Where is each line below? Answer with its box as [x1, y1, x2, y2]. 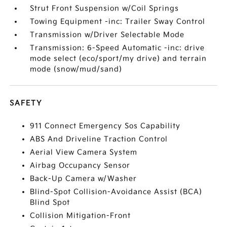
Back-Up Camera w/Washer [30, 174, 137, 183]
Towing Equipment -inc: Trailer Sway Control [30, 17, 206, 26]
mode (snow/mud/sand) [30, 65, 123, 73]
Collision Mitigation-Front [30, 211, 131, 220]
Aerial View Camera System [30, 148, 138, 157]
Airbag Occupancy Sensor [30, 161, 131, 170]
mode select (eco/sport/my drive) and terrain [30, 54, 207, 63]
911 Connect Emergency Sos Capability [30, 122, 181, 130]
